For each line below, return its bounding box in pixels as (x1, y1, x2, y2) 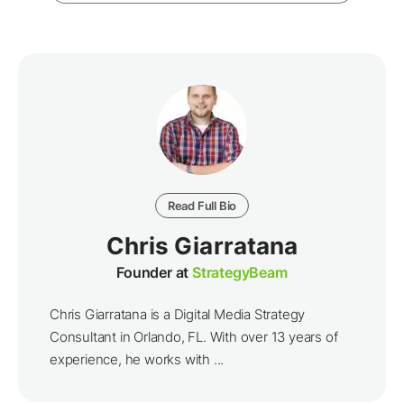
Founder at (116, 263, 193, 282)
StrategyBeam (192, 263, 288, 282)
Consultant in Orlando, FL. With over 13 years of (50, 328, 338, 346)
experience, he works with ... (50, 351, 225, 369)
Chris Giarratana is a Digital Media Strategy (50, 306, 306, 324)
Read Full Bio (167, 198, 237, 214)
